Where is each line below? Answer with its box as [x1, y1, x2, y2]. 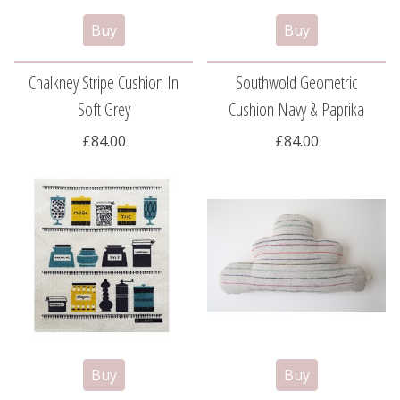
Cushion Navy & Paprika [229, 97, 364, 122]
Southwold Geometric [236, 71, 357, 96]
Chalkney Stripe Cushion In [29, 71, 179, 96]
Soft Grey [77, 97, 130, 122]
